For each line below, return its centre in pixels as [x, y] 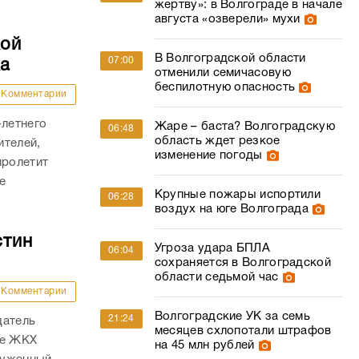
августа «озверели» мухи [227, 19]
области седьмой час [216, 277]
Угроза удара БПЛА [212, 248]
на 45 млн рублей [204, 345]
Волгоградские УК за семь [232, 317]
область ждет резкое [217, 141]
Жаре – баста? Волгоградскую [244, 127]
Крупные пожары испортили [238, 195]
